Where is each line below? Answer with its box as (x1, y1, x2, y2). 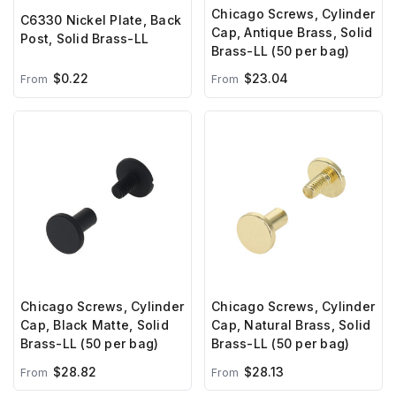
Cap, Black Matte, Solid (20, 317, 169, 333)
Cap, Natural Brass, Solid (211, 317, 371, 333)
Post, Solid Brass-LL (20, 30, 148, 46)
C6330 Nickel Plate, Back (20, 11, 181, 27)
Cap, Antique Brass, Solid (211, 24, 373, 40)
